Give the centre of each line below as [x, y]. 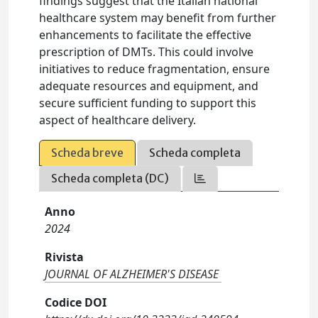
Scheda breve [88, 153]
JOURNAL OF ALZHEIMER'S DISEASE [132, 274]
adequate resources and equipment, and [149, 86]
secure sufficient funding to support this [148, 103]
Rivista [65, 257]
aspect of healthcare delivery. [118, 120]
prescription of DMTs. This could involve [147, 52]
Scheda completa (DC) [110, 178]
